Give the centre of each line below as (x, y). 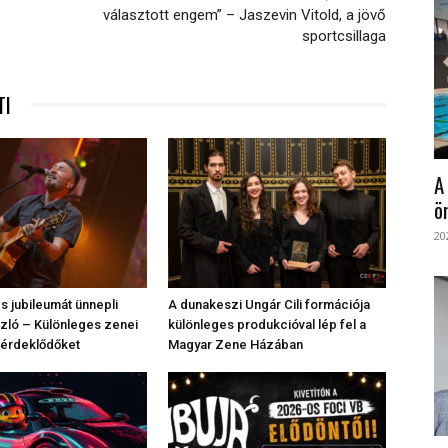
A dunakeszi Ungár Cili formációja (269, 305)
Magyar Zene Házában (235, 345)
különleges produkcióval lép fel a (267, 325)
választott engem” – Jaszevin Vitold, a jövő (244, 15)
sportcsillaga (344, 36)
